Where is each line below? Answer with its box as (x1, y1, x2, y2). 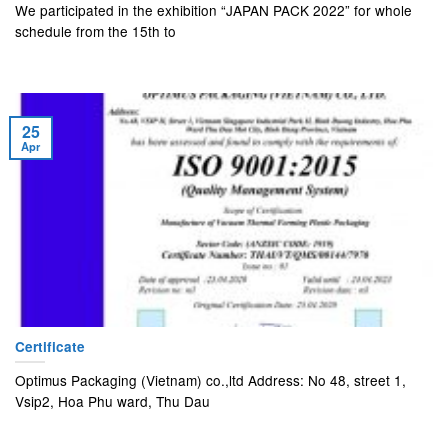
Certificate (15, 336, 85, 356)
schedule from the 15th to (15, 21, 176, 42)
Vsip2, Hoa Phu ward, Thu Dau (15, 391, 210, 412)
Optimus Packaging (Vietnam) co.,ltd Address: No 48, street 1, (15, 370, 406, 391)
